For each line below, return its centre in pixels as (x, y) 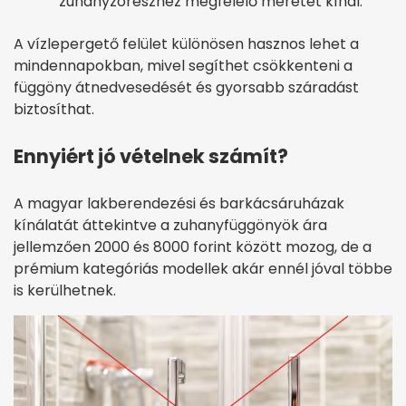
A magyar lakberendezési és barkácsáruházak (179, 204)
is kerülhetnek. (65, 291)
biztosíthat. (54, 110)
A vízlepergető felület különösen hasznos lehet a (186, 44)
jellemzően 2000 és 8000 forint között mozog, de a (193, 247)
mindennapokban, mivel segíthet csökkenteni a (183, 66)
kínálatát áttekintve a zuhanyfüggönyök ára (170, 226)
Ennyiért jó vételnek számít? (151, 157)
